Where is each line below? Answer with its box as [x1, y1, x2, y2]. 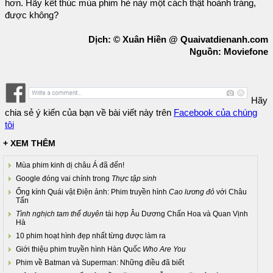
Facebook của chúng [174, 108, 257, 118]
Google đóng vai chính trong [16, 174, 112, 183]
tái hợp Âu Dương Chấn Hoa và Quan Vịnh [104, 210, 248, 219]
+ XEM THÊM [3, 138, 55, 149]
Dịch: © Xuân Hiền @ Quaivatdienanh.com [88, 34, 268, 44]
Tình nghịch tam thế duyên [16, 210, 104, 219]
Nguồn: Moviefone [190, 46, 268, 57]
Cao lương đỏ [169, 188, 214, 197]
